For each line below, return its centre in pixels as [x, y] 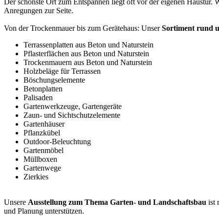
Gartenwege [42, 168]
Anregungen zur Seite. [39, 11]
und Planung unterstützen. [45, 211]
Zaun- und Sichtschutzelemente [72, 115]
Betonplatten [43, 89]
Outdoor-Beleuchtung [57, 142]
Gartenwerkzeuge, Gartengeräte [73, 107]
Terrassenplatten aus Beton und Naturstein [88, 45]
